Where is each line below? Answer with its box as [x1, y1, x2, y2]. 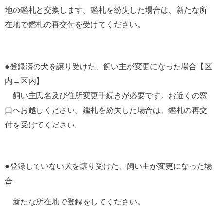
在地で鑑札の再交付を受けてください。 [5, 20, 145, 29]
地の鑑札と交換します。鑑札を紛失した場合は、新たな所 [5, 6, 207, 15]
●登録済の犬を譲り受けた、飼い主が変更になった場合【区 [5, 62, 212, 71]
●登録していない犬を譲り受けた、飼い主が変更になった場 [5, 162, 212, 171]
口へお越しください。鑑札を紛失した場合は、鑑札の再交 [5, 106, 207, 114]
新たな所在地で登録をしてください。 [5, 198, 145, 206]
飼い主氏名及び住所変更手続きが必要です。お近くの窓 [5, 91, 207, 100]
